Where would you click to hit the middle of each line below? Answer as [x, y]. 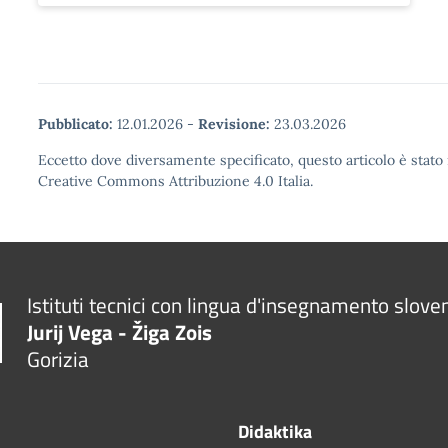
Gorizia [58, 359]
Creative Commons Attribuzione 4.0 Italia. [175, 181]
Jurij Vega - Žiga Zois [120, 332]
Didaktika [275, 431]
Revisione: [234, 124]
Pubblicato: [75, 124]
